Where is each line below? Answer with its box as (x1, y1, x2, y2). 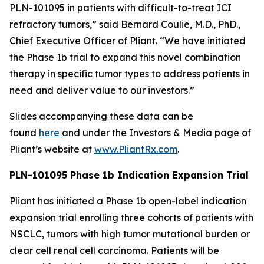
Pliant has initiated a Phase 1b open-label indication (9, 194, 246, 207)
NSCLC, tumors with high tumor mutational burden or (9, 227, 250, 240)
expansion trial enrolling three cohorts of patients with (9, 211, 253, 223)
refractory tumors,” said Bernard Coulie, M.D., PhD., (9, 18, 240, 30)
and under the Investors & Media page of (62, 126, 251, 138)
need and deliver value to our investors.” (9, 84, 194, 96)
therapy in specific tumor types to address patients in (9, 67, 250, 80)
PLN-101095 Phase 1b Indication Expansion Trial (9, 169, 249, 181)
